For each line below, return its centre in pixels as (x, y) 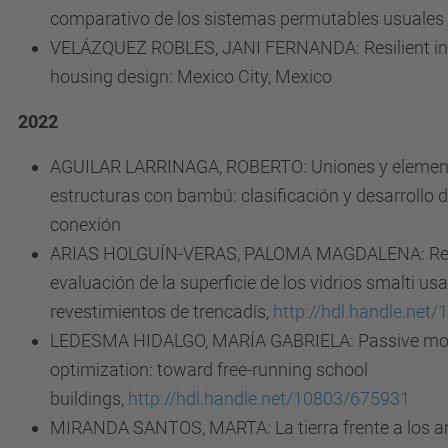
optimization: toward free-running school (209, 369)
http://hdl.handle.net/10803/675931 (269, 398)
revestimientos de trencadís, (161, 311)
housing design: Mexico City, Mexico (191, 76)
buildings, (89, 398)
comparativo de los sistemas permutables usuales (247, 18)
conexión (85, 224)
